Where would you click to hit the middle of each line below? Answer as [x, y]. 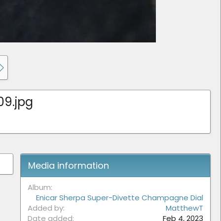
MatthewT [184, 208]
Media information [68, 166]
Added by [45, 208]
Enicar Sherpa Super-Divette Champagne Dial [120, 198]
